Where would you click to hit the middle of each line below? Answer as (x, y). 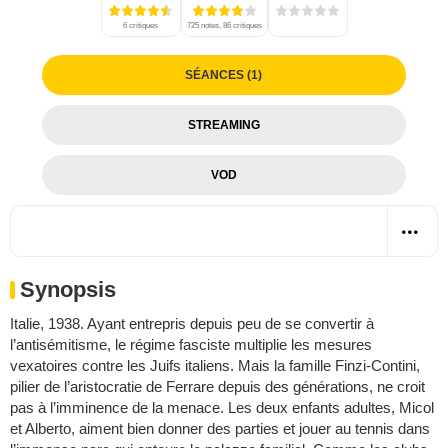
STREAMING (223, 124)
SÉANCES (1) (224, 74)
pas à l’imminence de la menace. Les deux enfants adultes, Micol (222, 407)
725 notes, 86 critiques (224, 25)
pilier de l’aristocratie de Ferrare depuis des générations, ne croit (217, 386)
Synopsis (68, 289)
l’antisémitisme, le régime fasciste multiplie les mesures (191, 344)
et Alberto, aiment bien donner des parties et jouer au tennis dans (220, 428)
